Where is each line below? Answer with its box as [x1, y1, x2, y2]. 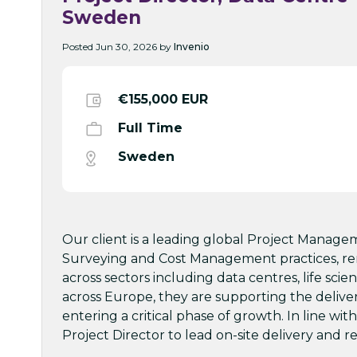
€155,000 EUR [118, 91, 208, 107]
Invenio [174, 40, 210, 53]
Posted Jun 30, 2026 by [62, 40, 174, 53]
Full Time [118, 120, 182, 135]
